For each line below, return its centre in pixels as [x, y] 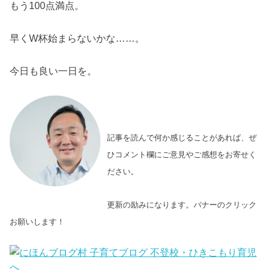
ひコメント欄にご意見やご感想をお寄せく [181, 155]
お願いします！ [38, 221]
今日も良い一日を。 [54, 71]
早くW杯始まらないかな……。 [77, 38]
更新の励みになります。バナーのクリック [181, 204]
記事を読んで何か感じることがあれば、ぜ [181, 138]
